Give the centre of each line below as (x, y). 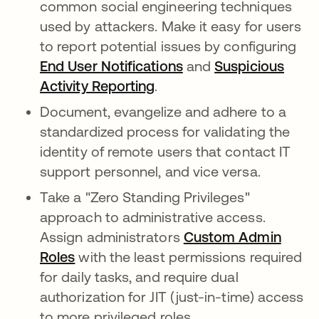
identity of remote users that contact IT (166, 152)
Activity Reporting (98, 86)
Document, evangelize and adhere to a (163, 112)
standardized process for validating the (165, 132)
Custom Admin (232, 237)
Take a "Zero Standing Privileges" (145, 197)
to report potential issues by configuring (168, 46)
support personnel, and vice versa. (150, 172)
